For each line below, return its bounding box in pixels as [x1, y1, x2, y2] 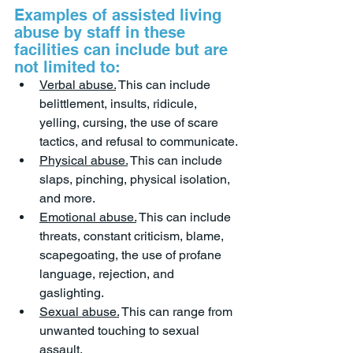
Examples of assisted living [14, 6, 226, 25]
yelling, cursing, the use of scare [39, 115, 221, 131]
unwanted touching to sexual [39, 323, 203, 339]
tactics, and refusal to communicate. [39, 134, 238, 150]
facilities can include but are [14, 40, 232, 60]
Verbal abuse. [39, 77, 116, 93]
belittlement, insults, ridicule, [39, 96, 200, 112]
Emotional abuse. [39, 210, 136, 225]
